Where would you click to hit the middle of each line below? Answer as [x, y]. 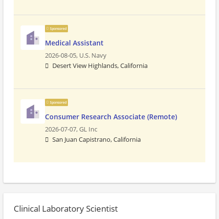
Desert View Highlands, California [100, 66]
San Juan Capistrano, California [97, 140]
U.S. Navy [93, 55]
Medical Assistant [74, 43]
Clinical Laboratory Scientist [66, 208]
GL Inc [88, 129]
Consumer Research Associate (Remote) [111, 117]
